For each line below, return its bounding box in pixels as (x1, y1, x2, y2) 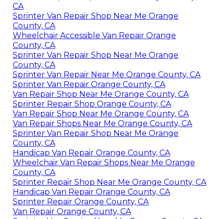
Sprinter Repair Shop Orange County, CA (12, 99, 171, 109)
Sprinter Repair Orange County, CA (12, 197, 149, 207)
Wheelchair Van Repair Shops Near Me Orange (12, 158, 195, 168)
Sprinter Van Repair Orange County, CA (12, 80, 165, 89)
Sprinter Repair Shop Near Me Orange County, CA (12, 177, 206, 187)
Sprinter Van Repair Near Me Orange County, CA (12, 70, 200, 80)
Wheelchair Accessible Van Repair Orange (12, 31, 176, 41)
